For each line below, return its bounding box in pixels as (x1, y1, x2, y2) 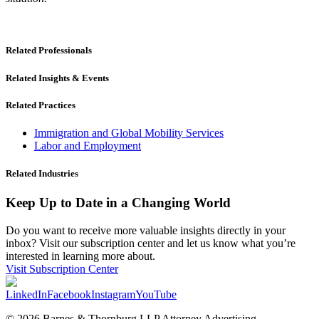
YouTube (135, 288, 177, 300)
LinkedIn (6, 288, 47, 300)
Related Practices (6, 99, 75, 110)
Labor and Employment (34, 139, 141, 152)
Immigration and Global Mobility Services (34, 126, 224, 139)
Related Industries (6, 168, 78, 179)
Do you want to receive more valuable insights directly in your (6, 224, 286, 236)
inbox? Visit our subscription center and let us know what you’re (6, 236, 296, 249)
